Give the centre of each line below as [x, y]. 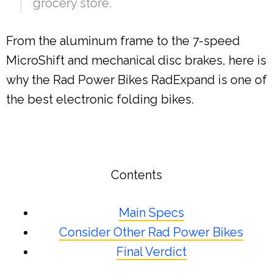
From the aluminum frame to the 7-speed [123, 41]
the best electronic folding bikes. [100, 100]
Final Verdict [151, 252]
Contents [136, 175]
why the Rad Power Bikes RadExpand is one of [136, 80]
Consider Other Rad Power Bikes [151, 232]
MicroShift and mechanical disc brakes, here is [136, 61]
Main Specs [151, 213]
